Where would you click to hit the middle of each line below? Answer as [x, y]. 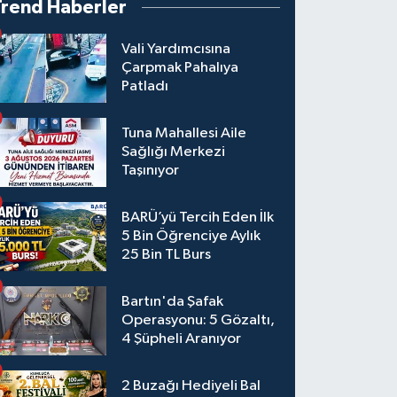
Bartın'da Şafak [173, 302]
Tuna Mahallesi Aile [184, 134]
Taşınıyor [151, 171]
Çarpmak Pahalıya [180, 68]
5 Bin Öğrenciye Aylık [191, 237]
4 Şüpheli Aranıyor [182, 339]
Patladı [145, 87]
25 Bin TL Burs [167, 255]
